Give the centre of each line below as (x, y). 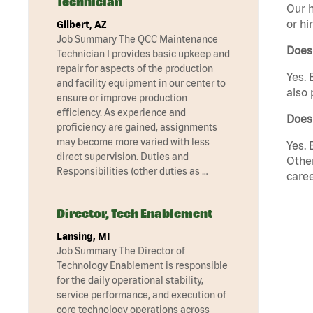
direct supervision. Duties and (123, 157)
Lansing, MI (83, 236)
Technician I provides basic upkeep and (143, 54)
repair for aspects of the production (135, 69)
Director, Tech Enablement (134, 214)
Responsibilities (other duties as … (132, 172)
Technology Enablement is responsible (142, 266)
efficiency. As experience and (121, 113)
